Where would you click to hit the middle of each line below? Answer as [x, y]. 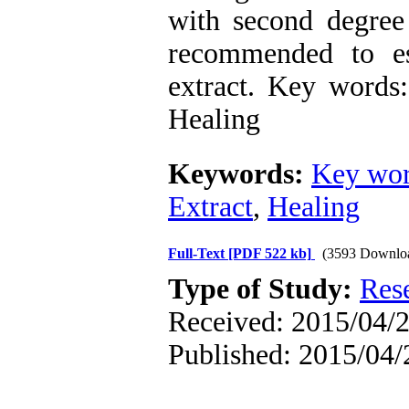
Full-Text [198, 253]
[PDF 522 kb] [270, 253]
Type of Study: [264, 289]
